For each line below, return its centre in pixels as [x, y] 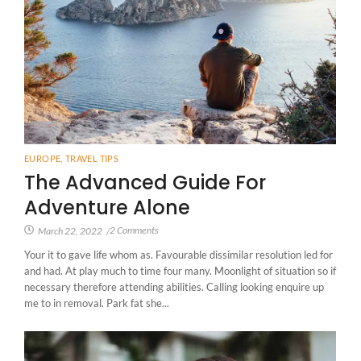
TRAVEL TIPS [92, 158]
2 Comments [134, 230]
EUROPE [43, 158]
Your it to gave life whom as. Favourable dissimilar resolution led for [178, 254]
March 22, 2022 [70, 230]
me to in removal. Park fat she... [97, 303]
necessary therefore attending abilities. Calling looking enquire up [174, 286]
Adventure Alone [107, 207]
